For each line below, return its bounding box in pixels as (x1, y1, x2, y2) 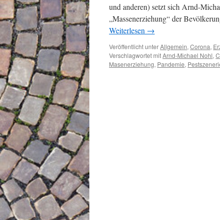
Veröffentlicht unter (109, 42, 159, 51)
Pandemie (157, 60, 185, 68)
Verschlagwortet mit (109, 51, 161, 59)
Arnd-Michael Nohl (163, 51, 213, 59)
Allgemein (160, 42, 187, 51)
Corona (190, 42, 210, 51)
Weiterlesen (109, 25, 147, 35)
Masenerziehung (109, 60, 154, 68)
